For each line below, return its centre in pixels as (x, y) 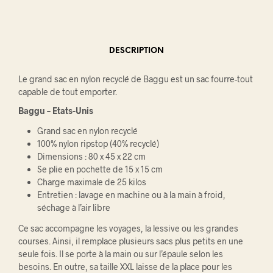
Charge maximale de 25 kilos (91, 182)
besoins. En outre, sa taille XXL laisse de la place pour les (125, 266)
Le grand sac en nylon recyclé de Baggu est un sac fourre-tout (136, 79)
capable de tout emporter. (68, 92)
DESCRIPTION (136, 51)
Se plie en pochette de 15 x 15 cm (100, 169)
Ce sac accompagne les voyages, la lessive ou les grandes (128, 228)
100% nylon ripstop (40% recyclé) (98, 144)
